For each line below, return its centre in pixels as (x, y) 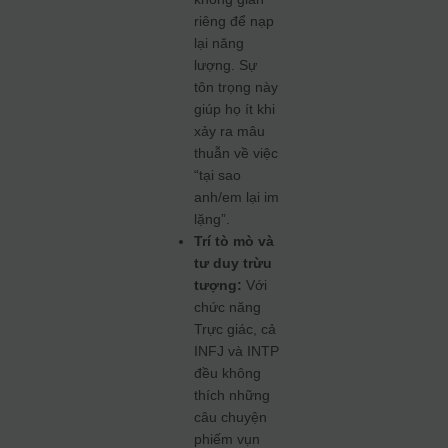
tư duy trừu (233, 263)
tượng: (218, 285)
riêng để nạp (234, 21)
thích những (232, 395)
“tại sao (218, 175)
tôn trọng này (236, 87)
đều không (228, 373)
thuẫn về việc (236, 153)
